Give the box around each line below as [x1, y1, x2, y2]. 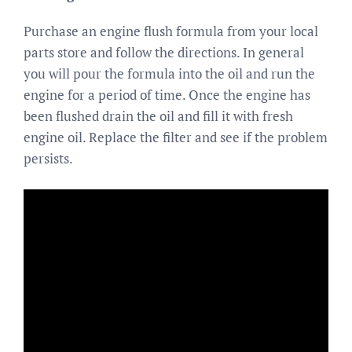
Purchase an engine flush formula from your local [24, 22, 318, 40]
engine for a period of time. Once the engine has [24, 86, 310, 104]
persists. [24, 149, 73, 167]
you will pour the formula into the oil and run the [24, 64, 315, 82]
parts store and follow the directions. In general [24, 43, 304, 61]
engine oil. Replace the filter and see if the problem [24, 128, 328, 146]
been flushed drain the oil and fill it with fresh [24, 107, 293, 125]
